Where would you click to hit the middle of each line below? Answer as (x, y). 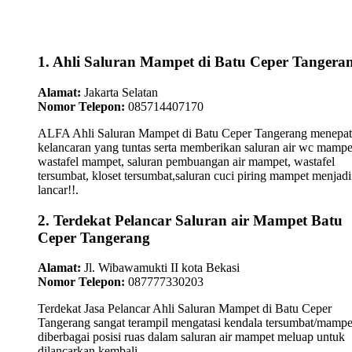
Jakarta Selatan (119, 92)
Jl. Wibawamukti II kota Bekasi (160, 268)
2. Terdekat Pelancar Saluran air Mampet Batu (190, 220)
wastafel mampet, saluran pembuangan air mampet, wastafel (186, 161)
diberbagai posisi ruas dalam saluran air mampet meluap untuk (191, 337)
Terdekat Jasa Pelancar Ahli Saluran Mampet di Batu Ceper (185, 309)
